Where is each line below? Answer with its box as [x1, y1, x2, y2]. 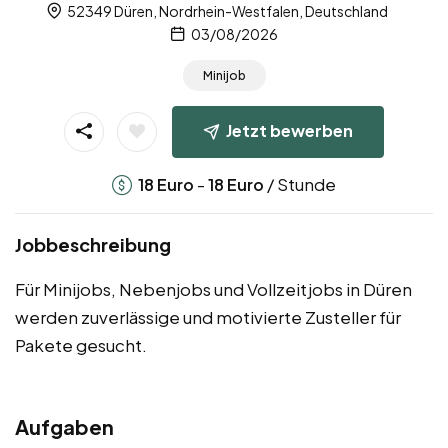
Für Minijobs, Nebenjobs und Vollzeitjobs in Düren [15, 277, 412, 300]
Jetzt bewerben [226, 119, 353, 141]
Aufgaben [15, 413, 114, 439]
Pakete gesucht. [15, 333, 147, 356]
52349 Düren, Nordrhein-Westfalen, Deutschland [64, 2, 388, 21]
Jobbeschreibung [15, 232, 171, 256]
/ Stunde [264, 172, 336, 195]
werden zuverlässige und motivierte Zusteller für [15, 305, 401, 328]
